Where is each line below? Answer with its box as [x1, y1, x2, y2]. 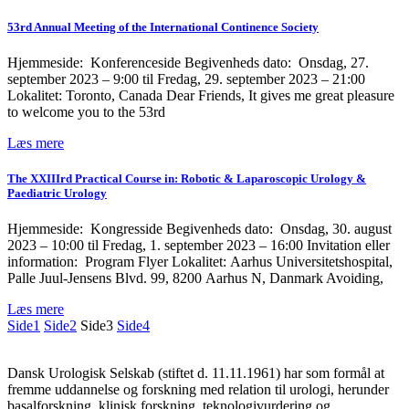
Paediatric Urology [7, 185, 107, 200]
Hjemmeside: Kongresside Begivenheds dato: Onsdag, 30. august [7, 221, 392, 237]
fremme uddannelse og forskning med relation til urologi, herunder [7, 382, 389, 398]
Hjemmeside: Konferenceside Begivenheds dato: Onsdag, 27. [7, 54, 369, 70]
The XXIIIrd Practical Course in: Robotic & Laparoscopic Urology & [7, 171, 366, 185]
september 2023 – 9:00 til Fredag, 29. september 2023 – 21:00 [7, 70, 365, 87]
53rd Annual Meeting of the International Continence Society [7, 19, 319, 34]
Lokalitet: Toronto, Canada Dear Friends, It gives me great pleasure [7, 87, 394, 103]
